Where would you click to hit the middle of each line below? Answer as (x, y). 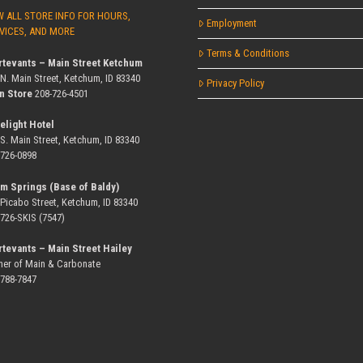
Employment (232, 23)
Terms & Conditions (248, 53)
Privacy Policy (236, 83)
